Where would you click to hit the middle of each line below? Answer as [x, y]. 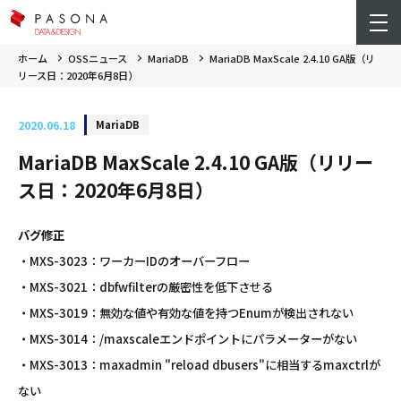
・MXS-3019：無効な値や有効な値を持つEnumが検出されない [186, 313]
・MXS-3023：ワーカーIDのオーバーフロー [134, 261]
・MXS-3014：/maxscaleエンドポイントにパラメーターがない [188, 339]
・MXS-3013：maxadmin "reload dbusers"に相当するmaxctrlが [199, 365]
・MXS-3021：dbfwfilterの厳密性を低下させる [145, 287]
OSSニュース [98, 58]
